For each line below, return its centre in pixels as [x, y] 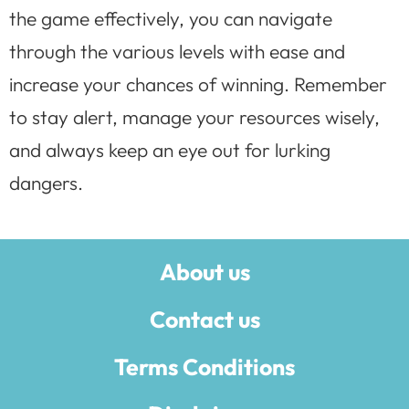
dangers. [46, 183]
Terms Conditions [204, 367]
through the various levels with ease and [177, 52]
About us [204, 272]
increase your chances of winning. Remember [198, 84]
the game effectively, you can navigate [171, 19]
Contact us [204, 319]
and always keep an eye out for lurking [170, 150]
